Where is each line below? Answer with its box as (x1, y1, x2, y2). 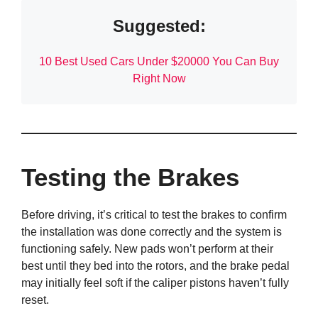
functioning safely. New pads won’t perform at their (21, 243, 273, 256)
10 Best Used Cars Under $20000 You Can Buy (39, 55, 279, 68)
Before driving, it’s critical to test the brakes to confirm (21, 209, 287, 221)
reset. (21, 294, 49, 307)
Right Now (132, 72, 186, 85)
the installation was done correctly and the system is (21, 226, 282, 238)
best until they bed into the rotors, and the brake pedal (21, 260, 290, 273)
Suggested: (112, 16, 206, 36)
